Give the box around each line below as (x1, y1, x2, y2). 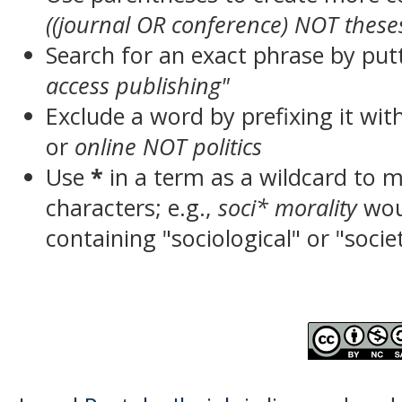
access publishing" (46, 70, 231, 100)
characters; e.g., (46, 192, 219, 223)
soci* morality (218, 192, 358, 223)
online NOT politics (74, 131, 263, 162)
